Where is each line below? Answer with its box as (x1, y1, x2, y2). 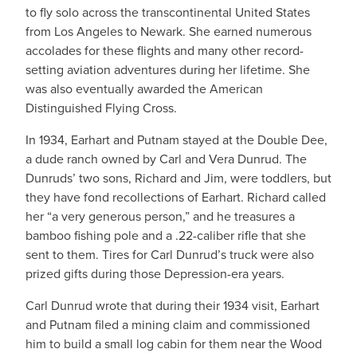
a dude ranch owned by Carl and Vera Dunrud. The (25, 150, 307, 168)
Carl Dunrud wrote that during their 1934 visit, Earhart (25, 296, 320, 315)
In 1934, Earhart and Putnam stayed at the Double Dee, (25, 131, 328, 149)
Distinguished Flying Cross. (25, 99, 177, 117)
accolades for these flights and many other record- (25, 41, 304, 60)
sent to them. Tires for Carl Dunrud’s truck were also (25, 245, 314, 264)
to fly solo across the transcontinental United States (25, 3, 310, 22)
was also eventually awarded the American (25, 80, 263, 98)
